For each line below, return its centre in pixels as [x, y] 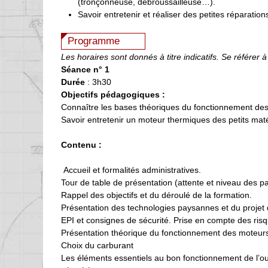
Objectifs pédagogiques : [113, 94]
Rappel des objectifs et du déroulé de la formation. [156, 195]
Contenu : [81, 144]
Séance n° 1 [85, 69]
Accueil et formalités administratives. [131, 170]
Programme [94, 41]
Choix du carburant [97, 245]
